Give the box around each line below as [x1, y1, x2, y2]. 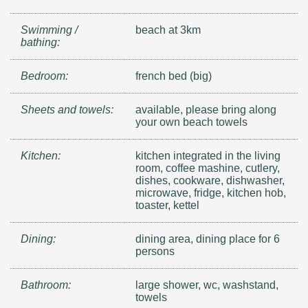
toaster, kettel [135, 199, 200, 211]
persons [135, 245, 175, 257]
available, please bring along [135, 103, 277, 115]
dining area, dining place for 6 [135, 232, 280, 245]
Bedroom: [21, 69, 68, 82]
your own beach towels [135, 115, 248, 128]
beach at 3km [135, 23, 201, 36]
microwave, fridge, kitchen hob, [135, 186, 287, 199]
